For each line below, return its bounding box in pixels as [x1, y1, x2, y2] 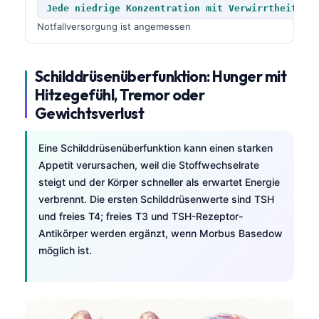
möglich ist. [38, 244, 92, 256]
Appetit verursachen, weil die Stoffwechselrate [38, 158, 259, 171]
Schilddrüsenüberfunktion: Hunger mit [35, 66, 287, 85]
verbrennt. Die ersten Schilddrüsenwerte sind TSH [38, 192, 274, 205]
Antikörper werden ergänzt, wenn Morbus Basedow [38, 226, 283, 239]
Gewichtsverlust [35, 103, 145, 122]
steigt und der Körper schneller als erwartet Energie [38, 175, 280, 188]
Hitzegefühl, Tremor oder [35, 85, 205, 104]
